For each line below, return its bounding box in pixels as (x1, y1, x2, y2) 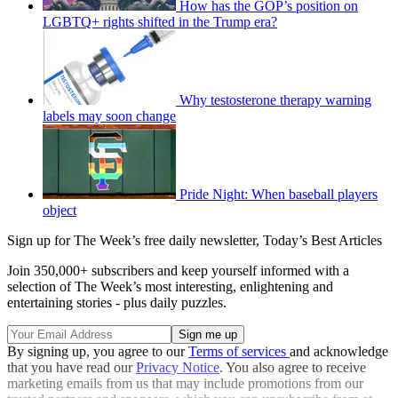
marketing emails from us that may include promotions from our (7, 376, 363, 392)
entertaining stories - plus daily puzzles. (7, 295, 227, 311)
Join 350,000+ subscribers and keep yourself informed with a (7, 263, 349, 279)
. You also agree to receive (219, 360, 366, 376)
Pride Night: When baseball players (179, 187, 378, 203)
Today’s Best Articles (263, 233, 382, 249)
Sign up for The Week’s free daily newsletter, (7, 233, 263, 249)
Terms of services (188, 344, 290, 360)
